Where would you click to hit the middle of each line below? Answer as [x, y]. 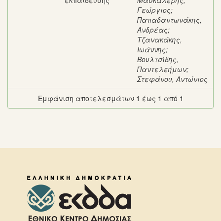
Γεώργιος [154, 10]
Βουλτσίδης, [158, 59]
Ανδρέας [152, 30]
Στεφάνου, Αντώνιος [172, 79]
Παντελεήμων [162, 69]
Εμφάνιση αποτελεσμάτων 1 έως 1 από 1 [110, 98]
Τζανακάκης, [160, 39]
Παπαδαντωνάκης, [169, 20]
